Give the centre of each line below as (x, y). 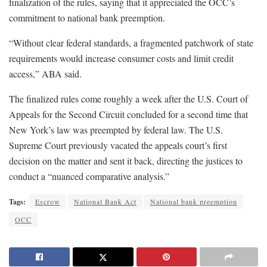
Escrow (48, 201)
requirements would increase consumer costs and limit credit (121, 58)
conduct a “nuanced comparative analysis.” (89, 176)
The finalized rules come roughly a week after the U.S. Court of (128, 98)
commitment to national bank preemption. (87, 17)
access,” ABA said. (45, 73)
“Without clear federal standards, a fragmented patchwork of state (131, 42)
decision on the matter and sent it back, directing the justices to (126, 160)
